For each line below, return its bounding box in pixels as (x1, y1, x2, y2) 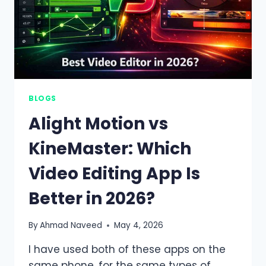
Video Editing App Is (28, 161, 200, 185)
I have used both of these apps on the (28, 242, 226, 257)
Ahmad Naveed (40, 220, 103, 232)
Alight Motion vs (28, 112, 168, 135)
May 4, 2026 (114, 220, 164, 232)
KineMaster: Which (28, 137, 191, 160)
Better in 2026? (28, 186, 155, 210)
